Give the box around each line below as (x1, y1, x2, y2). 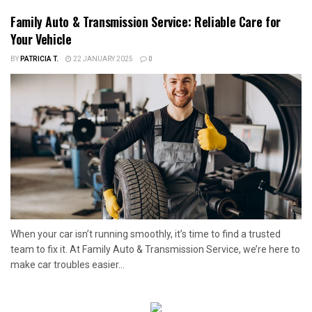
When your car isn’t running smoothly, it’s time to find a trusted (10, 228, 281, 240)
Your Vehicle (10, 29, 72, 48)
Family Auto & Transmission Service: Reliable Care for (10, 12, 281, 31)
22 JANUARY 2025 (72, 54, 133, 64)
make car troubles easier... (10, 258, 125, 270)
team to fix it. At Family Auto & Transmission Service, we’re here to (10, 243, 300, 255)
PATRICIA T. (20, 54, 58, 64)
